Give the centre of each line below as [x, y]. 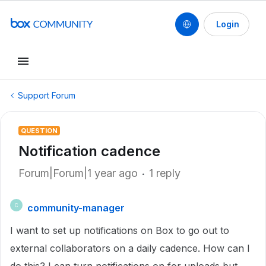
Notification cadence [89, 151]
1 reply [165, 173]
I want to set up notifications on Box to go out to [120, 230]
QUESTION [39, 131]
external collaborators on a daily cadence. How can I [130, 248]
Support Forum [47, 95]
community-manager [76, 208]
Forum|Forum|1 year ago [78, 173]
